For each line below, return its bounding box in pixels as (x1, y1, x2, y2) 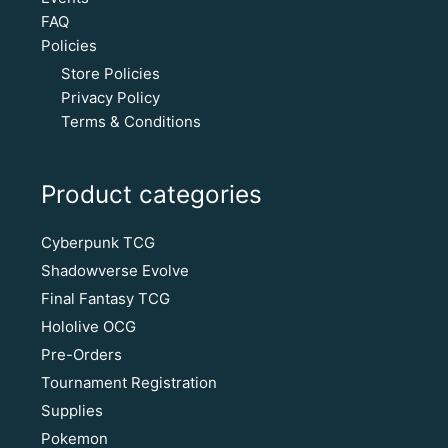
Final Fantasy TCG (40, 288, 170, 308)
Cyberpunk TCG (40, 232, 155, 252)
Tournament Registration (40, 372, 217, 392)
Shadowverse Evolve (40, 260, 189, 280)
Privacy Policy (60, 87, 160, 107)
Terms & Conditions (60, 111, 201, 131)
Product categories (40, 178, 262, 209)
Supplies (40, 400, 103, 420)
